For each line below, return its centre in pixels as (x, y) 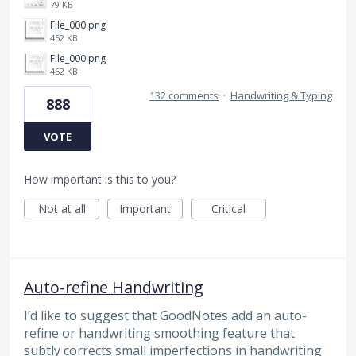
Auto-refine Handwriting (114, 288)
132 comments (184, 96)
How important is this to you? (100, 180)
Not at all (62, 209)
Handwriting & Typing (281, 96)
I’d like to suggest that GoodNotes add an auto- (165, 316)
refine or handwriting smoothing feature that (159, 333)
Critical (228, 209)
